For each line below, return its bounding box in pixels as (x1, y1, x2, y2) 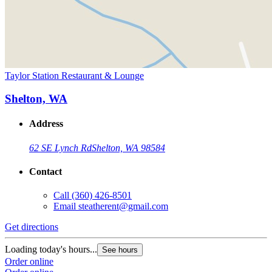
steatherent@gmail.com (78, 201, 168, 212)
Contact (29, 166, 62, 177)
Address (29, 118, 63, 129)
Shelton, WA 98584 (92, 142, 165, 153)
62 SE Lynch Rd (29, 142, 92, 153)
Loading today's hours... (5, 244, 97, 255)
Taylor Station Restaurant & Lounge (5, 70, 144, 81)
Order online (5, 256, 53, 267)
